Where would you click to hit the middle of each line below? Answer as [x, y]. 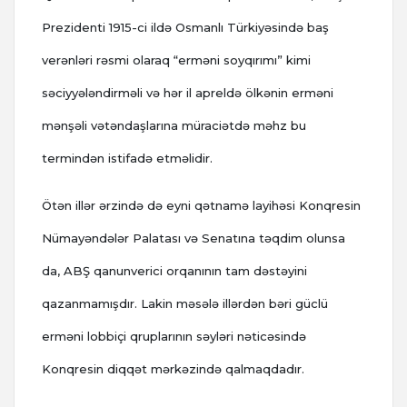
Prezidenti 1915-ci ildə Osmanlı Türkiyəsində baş [185, 28]
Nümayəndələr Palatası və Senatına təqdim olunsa [194, 238]
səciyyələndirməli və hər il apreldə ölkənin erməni [188, 93]
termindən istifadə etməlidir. [127, 159]
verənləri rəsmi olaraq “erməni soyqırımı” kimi [176, 60]
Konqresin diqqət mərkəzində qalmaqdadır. [173, 369]
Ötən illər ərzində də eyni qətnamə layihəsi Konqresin [201, 206]
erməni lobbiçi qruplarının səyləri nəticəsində [174, 337]
